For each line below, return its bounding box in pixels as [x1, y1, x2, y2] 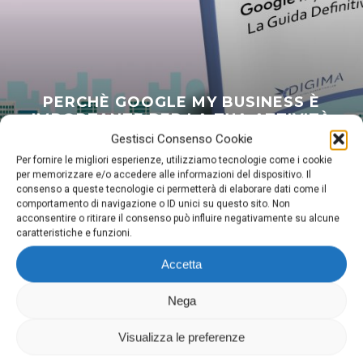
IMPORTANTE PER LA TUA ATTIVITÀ [31, 110, 331, 128]
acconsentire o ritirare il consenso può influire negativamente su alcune [16, 212, 340, 224]
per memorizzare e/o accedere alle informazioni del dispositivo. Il [16, 169, 311, 181]
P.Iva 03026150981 [21, 330, 143, 347]
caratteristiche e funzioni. [16, 227, 132, 239]
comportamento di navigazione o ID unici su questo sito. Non [16, 198, 290, 210]
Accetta [161, 257, 202, 271]
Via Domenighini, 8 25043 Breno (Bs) [21, 305, 254, 322]
